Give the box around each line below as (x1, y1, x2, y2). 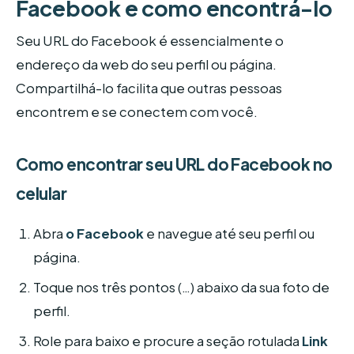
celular (16, 183, 67, 205)
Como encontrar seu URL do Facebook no (16, 153, 333, 175)
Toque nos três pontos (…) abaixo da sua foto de (33, 278, 330, 296)
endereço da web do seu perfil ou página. (16, 56, 277, 73)
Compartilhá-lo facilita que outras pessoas (16, 80, 282, 97)
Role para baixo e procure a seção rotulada (33, 332, 303, 349)
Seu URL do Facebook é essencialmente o (16, 32, 284, 50)
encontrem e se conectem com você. (16, 104, 258, 121)
